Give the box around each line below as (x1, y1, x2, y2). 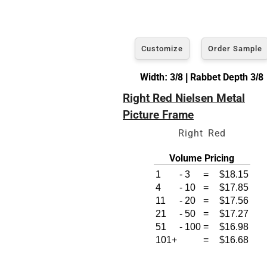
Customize (141, 44, 183, 53)
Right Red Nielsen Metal (123, 91, 245, 105)
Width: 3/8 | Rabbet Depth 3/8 (140, 71, 263, 83)
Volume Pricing (169, 152, 234, 164)
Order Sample (208, 44, 262, 53)
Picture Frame (123, 107, 194, 122)
